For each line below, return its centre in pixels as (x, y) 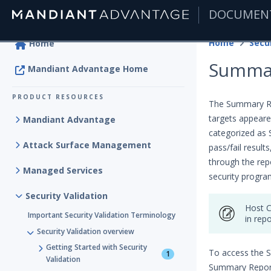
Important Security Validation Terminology (102, 215)
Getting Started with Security (96, 247)
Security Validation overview (86, 231)
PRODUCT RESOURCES (58, 97)
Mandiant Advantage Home (88, 69)
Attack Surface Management (87, 145)
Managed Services (63, 170)
